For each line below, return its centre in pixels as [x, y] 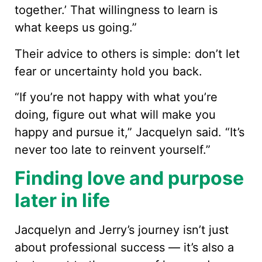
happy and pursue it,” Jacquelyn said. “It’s [130, 132]
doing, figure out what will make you [115, 115]
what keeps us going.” [76, 28]
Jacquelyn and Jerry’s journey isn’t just [122, 230]
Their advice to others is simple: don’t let [127, 54]
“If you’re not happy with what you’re [116, 97]
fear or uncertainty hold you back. [108, 71]
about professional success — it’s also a [124, 247]
